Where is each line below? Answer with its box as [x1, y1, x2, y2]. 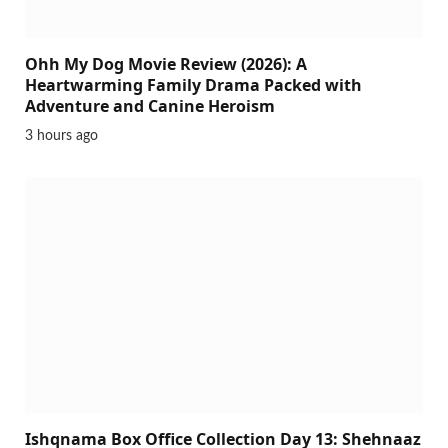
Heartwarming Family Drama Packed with [25, 73, 362, 96]
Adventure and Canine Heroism [25, 94, 275, 117]
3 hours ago [25, 128, 98, 143]
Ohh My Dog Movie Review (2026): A [25, 52, 307, 75]
